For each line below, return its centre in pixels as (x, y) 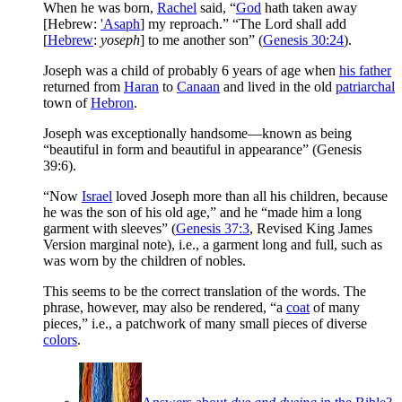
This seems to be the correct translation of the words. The (205, 291)
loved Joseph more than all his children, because (250, 196)
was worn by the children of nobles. (144, 260)
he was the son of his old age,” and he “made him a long (202, 212)
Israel (97, 196)
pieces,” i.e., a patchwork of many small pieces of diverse (205, 323)
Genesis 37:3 (213, 228)
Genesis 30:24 (303, 39)
